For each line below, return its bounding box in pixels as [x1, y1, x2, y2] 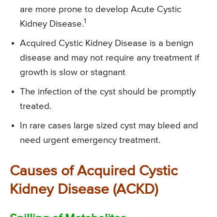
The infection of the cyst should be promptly [20, 87, 196, 96]
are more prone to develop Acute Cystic [20, 4, 181, 14]
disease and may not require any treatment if [20, 53, 199, 62]
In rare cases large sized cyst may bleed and [20, 121, 198, 130]
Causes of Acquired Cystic [10, 164, 178, 179]
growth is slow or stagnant [20, 67, 125, 77]
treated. [20, 101, 54, 111]
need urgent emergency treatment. [20, 135, 163, 145]
